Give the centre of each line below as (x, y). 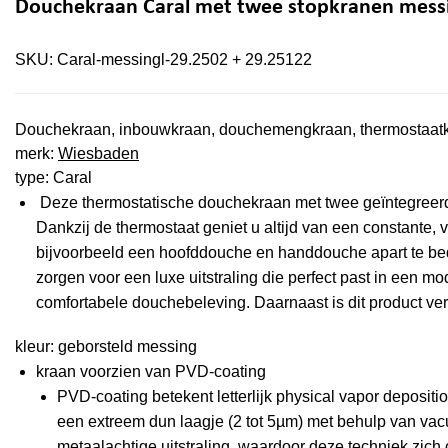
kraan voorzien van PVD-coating (150, 372)
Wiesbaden (98, 153)
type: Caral (53, 177)
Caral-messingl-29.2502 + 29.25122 (184, 59)
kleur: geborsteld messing (106, 347)
